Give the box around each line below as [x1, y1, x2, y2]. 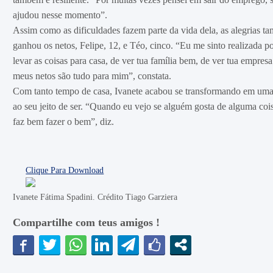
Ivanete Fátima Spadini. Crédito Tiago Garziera [12, 193, 177, 202]
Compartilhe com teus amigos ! [12, 216, 160, 229]
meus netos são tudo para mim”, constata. [12, 71, 171, 81]
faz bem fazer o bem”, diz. [12, 116, 114, 127]
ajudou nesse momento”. [12, 10, 107, 20]
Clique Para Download [26, 166, 104, 175]
